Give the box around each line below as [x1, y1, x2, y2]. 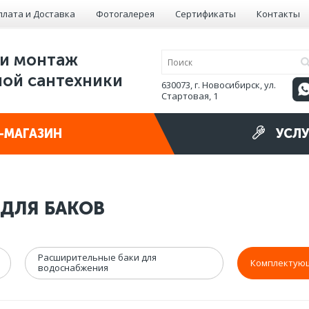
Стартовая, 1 [161, 90, 218, 102]
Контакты [257, 8, 300, 20]
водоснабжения [38, 261, 108, 275]
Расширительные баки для [38, 251, 157, 264]
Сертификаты [175, 8, 236, 20]
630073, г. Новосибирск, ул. [161, 79, 276, 91]
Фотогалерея [96, 8, 154, 20]
